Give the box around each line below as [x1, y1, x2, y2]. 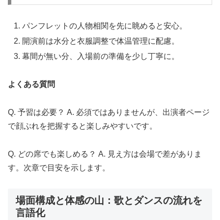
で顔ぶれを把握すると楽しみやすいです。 [8, 121, 157, 130]
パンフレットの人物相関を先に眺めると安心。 [22, 21, 188, 30]
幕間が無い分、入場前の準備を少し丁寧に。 [22, 52, 180, 61]
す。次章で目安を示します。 [8, 163, 110, 172]
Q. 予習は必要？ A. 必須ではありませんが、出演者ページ [8, 108, 210, 116]
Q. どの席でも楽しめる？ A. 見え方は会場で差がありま [8, 149, 202, 158]
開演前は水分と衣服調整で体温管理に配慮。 [22, 37, 180, 46]
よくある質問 [8, 80, 55, 89]
